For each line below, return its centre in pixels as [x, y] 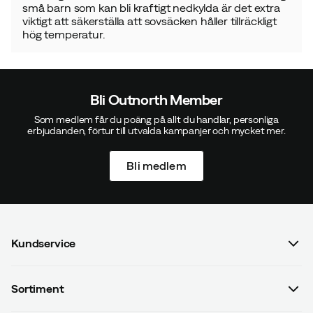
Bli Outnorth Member [156, 100]
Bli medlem [156, 166]
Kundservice [44, 243]
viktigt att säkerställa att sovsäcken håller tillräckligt [150, 21]
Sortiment [38, 288]
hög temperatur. [64, 34]
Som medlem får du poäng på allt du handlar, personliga [156, 119]
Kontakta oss [44, 296]
